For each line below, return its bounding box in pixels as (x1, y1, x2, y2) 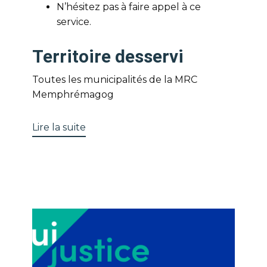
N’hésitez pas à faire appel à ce (57, 1, 201, 13)
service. (57, 16, 91, 27)
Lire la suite (32, 122, 86, 133)
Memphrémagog (32, 89, 114, 100)
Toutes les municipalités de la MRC (32, 74, 197, 85)
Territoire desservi (32, 46, 184, 67)
